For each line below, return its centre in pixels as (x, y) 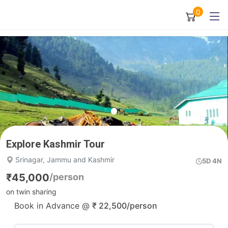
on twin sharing (31, 192)
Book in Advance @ (53, 206)
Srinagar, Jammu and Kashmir (64, 160)
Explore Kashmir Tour (55, 144)
